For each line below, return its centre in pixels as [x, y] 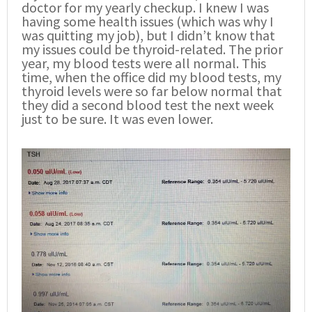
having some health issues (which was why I [148, 21]
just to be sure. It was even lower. [117, 118]
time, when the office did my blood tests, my [151, 77]
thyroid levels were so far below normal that [152, 91]
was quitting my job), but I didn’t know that [148, 35]
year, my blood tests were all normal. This [144, 63]
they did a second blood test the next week [148, 104]
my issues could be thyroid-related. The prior [152, 49]
